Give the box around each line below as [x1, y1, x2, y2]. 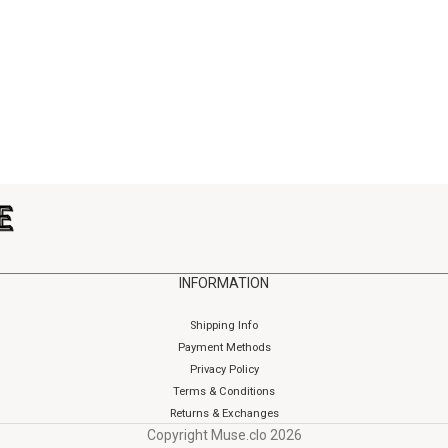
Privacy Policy [189, 363, 259, 376]
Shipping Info [190, 319, 258, 332]
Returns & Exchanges [169, 407, 279, 420]
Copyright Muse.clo [146, 427, 270, 443]
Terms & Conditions [173, 385, 275, 398]
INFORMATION [179, 275, 269, 291]
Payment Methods [177, 341, 271, 354]
